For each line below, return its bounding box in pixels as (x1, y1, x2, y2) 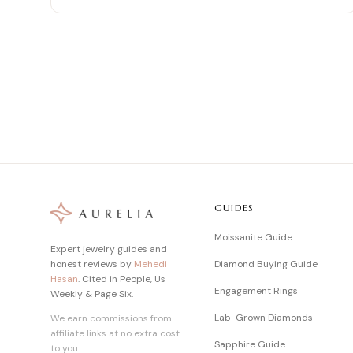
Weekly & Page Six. (50, 288, 133, 300)
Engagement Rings (214, 284, 298, 297)
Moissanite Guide (214, 231, 292, 243)
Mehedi (134, 258, 167, 270)
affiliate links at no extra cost (50, 327, 180, 340)
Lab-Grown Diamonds (214, 311, 313, 324)
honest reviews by (50, 258, 132, 270)
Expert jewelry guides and (50, 243, 167, 255)
